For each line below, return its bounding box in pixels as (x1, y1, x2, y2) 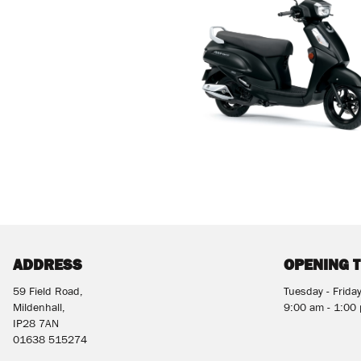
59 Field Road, (13, 287, 83, 299)
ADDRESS (13, 254, 82, 274)
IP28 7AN (13, 319, 59, 331)
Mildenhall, (13, 303, 65, 315)
